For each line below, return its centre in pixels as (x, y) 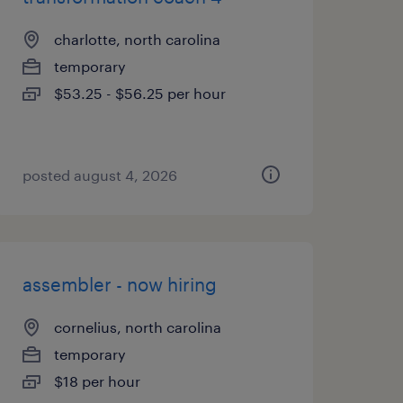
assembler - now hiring (119, 284)
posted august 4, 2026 (99, 175)
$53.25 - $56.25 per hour (139, 93)
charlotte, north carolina (137, 39)
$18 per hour (97, 381)
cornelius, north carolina (137, 327)
